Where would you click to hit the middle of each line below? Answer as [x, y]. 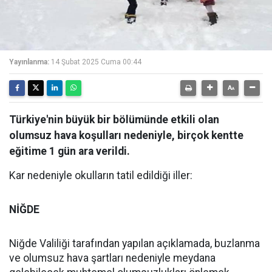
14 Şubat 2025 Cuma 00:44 [96, 62]
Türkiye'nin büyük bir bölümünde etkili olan [114, 120]
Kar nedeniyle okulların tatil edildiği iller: [101, 175]
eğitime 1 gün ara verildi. [70, 151]
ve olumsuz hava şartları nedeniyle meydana [112, 258]
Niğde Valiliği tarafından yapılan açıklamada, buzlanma [134, 243]
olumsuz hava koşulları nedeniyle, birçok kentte [126, 135]
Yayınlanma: [29, 62]
